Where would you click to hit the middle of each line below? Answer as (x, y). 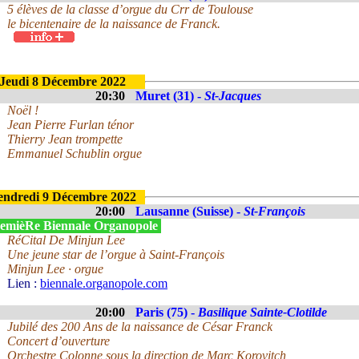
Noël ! (23, 110)
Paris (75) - (167, 312)
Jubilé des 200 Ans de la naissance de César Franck (140, 327)
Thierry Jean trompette (65, 139)
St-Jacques (233, 96)
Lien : (24, 283)
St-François (274, 211)
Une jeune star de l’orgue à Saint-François (116, 254)
